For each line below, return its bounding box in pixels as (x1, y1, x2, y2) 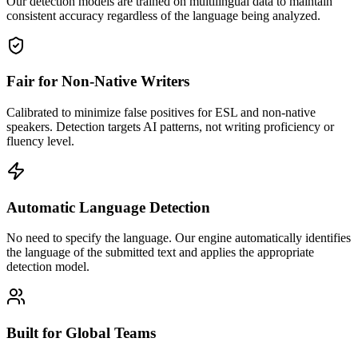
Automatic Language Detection (6, 198, 210, 216)
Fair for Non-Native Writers (6, 73, 189, 90)
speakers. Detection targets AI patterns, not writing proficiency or (6, 119, 334, 133)
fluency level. (6, 133, 74, 148)
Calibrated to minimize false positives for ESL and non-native (6, 105, 316, 119)
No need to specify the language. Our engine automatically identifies (6, 231, 351, 245)
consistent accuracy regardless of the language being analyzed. (6, 8, 320, 22)
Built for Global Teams (6, 324, 156, 342)
